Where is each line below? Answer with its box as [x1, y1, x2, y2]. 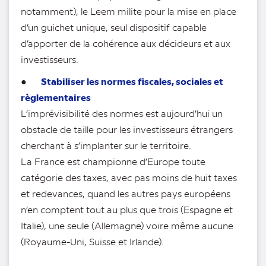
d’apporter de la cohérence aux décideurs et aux [21, 37, 230, 50]
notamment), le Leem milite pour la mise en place [21, 5, 236, 18]
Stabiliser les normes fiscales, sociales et [41, 74, 223, 88]
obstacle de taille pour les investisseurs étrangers [21, 123, 233, 136]
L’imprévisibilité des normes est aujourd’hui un [21, 107, 223, 120]
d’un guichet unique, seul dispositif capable [21, 21, 207, 34]
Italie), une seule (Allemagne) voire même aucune [21, 219, 233, 232]
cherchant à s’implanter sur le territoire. [21, 139, 191, 152]
